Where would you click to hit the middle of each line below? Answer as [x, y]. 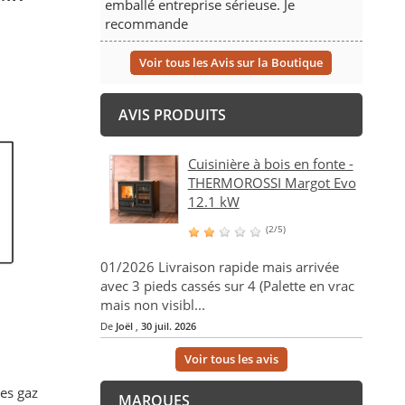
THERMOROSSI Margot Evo [272, 183]
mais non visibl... [152, 305]
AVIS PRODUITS [172, 115]
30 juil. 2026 [168, 326]
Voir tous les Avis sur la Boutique [231, 63]
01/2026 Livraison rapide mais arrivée [219, 267]
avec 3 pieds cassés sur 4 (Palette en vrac [227, 286]
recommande [146, 24]
